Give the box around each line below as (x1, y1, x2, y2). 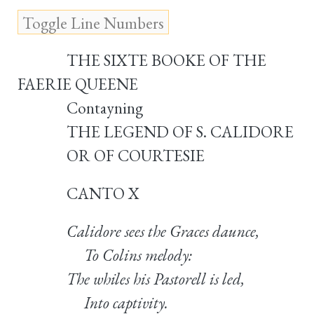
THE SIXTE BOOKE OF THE (66, 49, 266, 71)
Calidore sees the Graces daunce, (66, 220, 259, 242)
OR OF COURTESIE (66, 144, 205, 166)
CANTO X (66, 182, 139, 204)
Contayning (66, 97, 143, 118)
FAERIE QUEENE (18, 73, 138, 95)
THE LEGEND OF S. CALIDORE (66, 121, 294, 142)
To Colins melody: (83, 244, 192, 266)
